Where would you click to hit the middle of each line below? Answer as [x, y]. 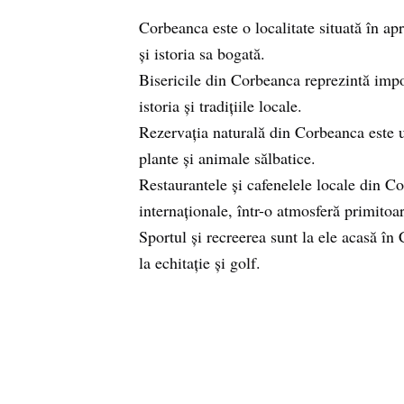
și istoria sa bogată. [202, 53]
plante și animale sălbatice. [227, 158]
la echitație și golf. [200, 262]
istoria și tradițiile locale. [220, 106]
